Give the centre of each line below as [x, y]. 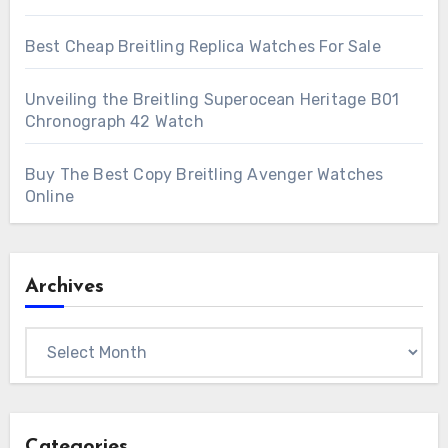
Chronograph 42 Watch [114, 122]
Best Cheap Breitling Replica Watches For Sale [202, 47]
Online [49, 197]
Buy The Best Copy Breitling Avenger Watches [204, 175]
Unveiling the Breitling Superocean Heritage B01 [212, 100]
